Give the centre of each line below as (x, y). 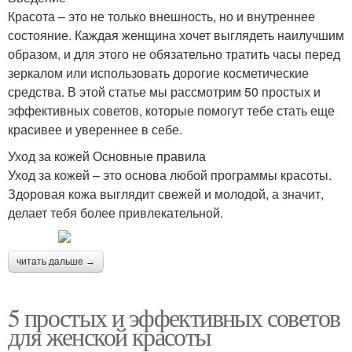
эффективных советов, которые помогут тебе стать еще (171, 111)
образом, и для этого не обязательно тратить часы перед (174, 54)
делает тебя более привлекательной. (115, 213)
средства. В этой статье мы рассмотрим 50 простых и (164, 92)
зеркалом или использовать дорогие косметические (158, 73)
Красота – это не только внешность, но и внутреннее (161, 16)
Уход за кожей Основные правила (107, 156)
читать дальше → (56, 262)
